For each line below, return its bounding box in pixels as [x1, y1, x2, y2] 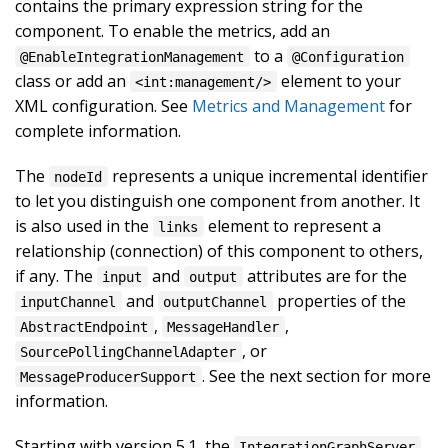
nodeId [54, 168, 103, 185]
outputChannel [163, 293, 268, 310]
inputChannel [20, 293, 117, 310]
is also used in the [15, 214, 153, 237]
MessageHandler [167, 318, 280, 335]
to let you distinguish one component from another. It [15, 189, 420, 212]
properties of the [272, 289, 406, 312]
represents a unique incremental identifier [107, 164, 428, 187]
